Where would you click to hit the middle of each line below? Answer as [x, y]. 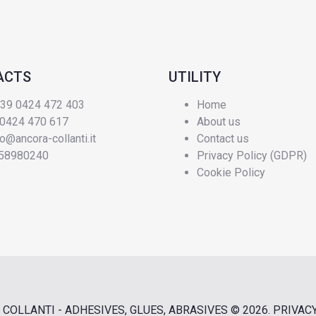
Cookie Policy [231, 172]
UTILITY [195, 77]
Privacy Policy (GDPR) [252, 155]
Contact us [223, 138]
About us [219, 121]
